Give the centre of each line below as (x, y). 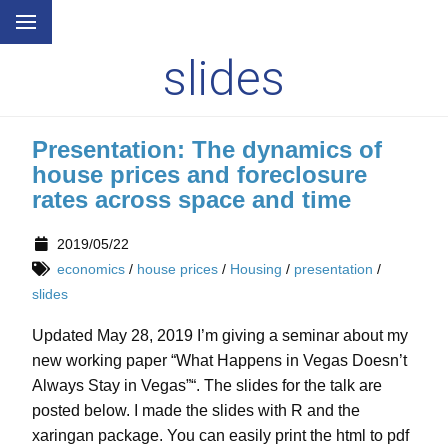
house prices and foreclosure (199, 175)
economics (90, 269)
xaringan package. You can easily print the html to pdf (220, 435)
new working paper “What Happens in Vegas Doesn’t (219, 360)
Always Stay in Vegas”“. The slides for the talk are (207, 385)
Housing (255, 269)
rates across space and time (191, 200)
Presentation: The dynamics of (207, 150)
